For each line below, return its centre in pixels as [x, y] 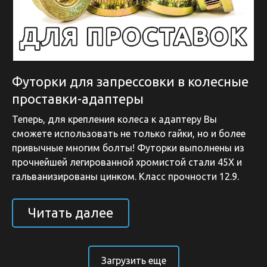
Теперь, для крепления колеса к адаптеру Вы [114, 119]
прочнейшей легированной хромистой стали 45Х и [127, 162]
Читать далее [71, 213]
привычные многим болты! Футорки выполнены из [128, 148]
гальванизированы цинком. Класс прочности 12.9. [125, 176]
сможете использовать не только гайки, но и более [129, 133]
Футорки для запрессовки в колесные [130, 81]
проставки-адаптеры [78, 98]
